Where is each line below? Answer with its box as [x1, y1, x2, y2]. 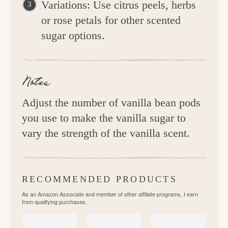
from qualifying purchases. [22, 197, 87, 206]
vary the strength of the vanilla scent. [22, 127, 190, 140]
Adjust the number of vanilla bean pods [22, 96, 201, 109]
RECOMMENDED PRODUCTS [22, 174, 177, 185]
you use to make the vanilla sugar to [22, 111, 186, 125]
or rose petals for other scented [41, 14, 181, 27]
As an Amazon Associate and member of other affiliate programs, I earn [22, 190, 198, 198]
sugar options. [41, 29, 105, 42]
